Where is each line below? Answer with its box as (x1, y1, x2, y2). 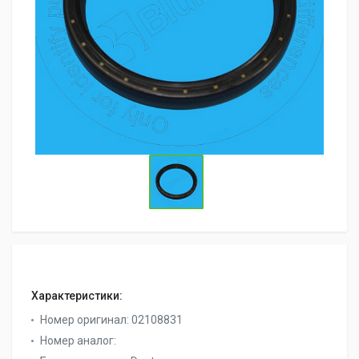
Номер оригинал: (40, 313, 131, 326)
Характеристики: (31, 288, 123, 302)
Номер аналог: (40, 333, 116, 347)
